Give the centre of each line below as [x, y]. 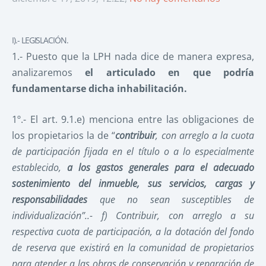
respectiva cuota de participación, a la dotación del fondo [133, 232]
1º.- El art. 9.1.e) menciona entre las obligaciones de [133, 120]
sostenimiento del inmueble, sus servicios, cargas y [133, 184]
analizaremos [49, 72]
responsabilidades [50, 200]
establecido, [39, 168]
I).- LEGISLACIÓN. [40, 40]
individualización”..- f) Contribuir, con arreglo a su [133, 216]
